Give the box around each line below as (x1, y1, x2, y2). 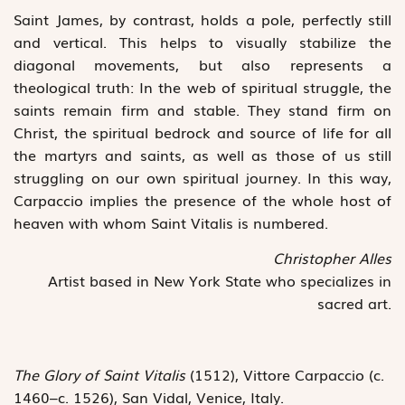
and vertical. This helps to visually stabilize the (14, 30, 391, 52)
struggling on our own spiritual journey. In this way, (14, 165, 391, 188)
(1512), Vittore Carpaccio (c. (185, 363, 384, 385)
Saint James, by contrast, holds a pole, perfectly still (14, 7, 391, 30)
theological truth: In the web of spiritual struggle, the (14, 75, 391, 98)
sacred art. (317, 292, 391, 315)
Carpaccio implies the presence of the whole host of (14, 188, 391, 211)
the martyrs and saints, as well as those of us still (14, 143, 391, 165)
